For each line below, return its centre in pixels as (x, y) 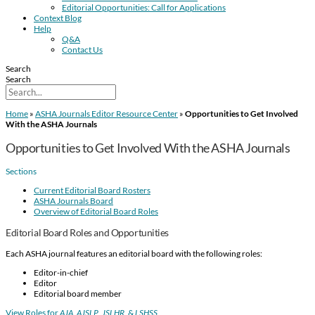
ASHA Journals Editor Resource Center (107, 114)
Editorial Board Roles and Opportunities (88, 232)
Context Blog (58, 18)
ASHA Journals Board (73, 200)
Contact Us (82, 50)
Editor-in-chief (61, 272)
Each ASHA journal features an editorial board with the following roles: (134, 253)
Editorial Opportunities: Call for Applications (144, 7)
